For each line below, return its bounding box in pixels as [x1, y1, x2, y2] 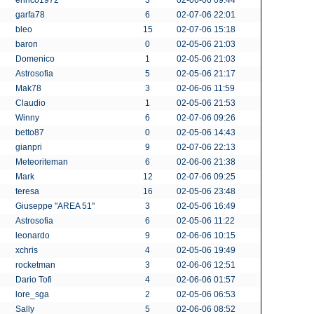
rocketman [15, 260, 57, 270]
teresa [15, 186, 41, 196]
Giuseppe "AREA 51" [15, 201, 97, 211]
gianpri [15, 142, 44, 152]
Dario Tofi [15, 275, 54, 285]
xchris [15, 245, 40, 255]
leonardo [15, 231, 52, 240]
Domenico [15, 54, 57, 64]
